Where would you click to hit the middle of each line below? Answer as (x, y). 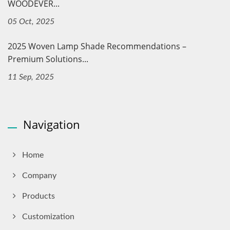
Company (39, 176)
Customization (48, 217)
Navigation (52, 124)
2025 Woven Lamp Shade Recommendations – (97, 46)
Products (39, 196)
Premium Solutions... (48, 59)
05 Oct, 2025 (31, 22)
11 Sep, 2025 (31, 77)
